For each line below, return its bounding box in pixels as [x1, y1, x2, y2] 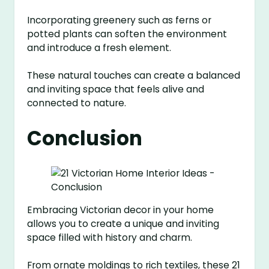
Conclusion [27, 124, 143, 152]
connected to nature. [27, 97, 127, 110]
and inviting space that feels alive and [27, 83, 205, 96]
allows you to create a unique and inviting [27, 217, 220, 231]
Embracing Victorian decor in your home [27, 204, 214, 217]
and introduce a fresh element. [27, 41, 172, 55]
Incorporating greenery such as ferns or [27, 14, 212, 27]
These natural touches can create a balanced [27, 69, 241, 82]
